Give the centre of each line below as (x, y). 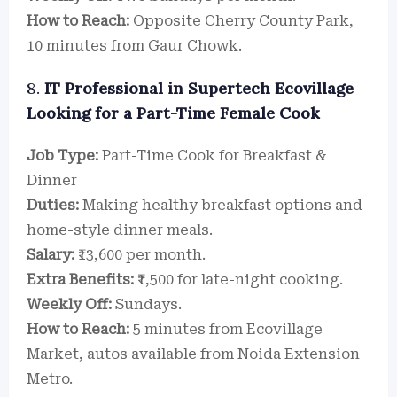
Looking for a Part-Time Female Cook (173, 113)
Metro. (50, 379)
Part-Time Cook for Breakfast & (212, 156)
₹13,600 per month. (140, 255)
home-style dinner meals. (120, 230)
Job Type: (62, 156)
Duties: (53, 205)
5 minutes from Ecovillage (226, 329)
